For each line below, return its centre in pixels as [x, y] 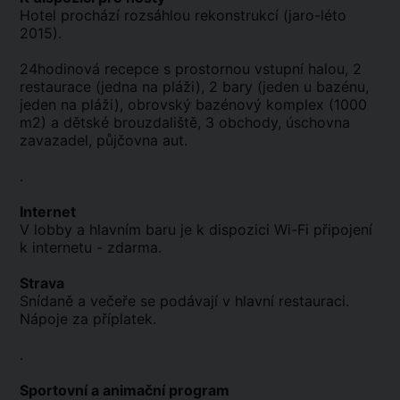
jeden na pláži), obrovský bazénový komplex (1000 [193, 105]
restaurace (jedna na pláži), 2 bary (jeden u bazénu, [194, 87]
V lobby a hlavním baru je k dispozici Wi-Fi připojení [196, 230]
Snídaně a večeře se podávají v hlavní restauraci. [184, 301]
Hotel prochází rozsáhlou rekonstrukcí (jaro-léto [183, 16]
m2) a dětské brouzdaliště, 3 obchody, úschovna [185, 123]
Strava [42, 283]
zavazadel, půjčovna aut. [104, 141]
